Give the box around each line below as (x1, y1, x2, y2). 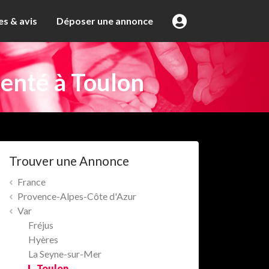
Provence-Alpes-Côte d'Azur (17, 190, 136, 202)
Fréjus (28, 219, 53, 231)
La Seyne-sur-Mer (28, 248, 101, 260)
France (17, 176, 46, 188)
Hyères (28, 234, 58, 246)
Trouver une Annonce (9, 153, 129, 169)
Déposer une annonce (56, 15, 153, 27)
